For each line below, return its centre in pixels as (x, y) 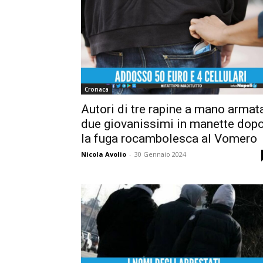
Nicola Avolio (104, 154)
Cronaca (97, 90)
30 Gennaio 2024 (160, 154)
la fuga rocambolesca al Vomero (169, 139)
